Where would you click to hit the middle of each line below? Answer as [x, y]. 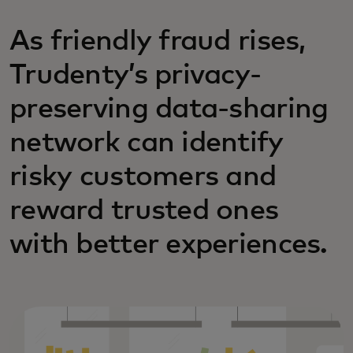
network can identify [147, 143]
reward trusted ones [144, 211]
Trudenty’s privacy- [136, 76]
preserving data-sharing [169, 110]
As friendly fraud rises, [158, 42]
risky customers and [143, 177]
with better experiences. [169, 245]
